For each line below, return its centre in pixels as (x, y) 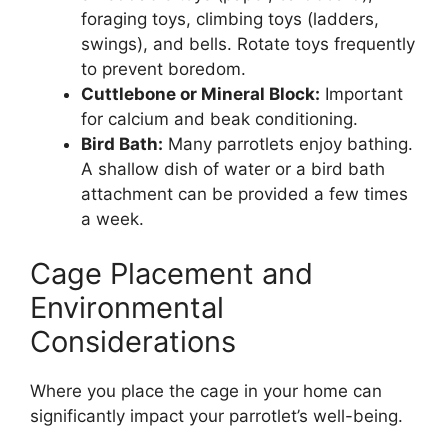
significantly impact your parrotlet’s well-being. (216, 416)
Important (361, 93)
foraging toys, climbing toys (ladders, (230, 18)
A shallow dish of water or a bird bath (233, 168)
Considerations (133, 342)
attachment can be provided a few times (244, 193)
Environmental (127, 308)
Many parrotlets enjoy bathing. (288, 143)
